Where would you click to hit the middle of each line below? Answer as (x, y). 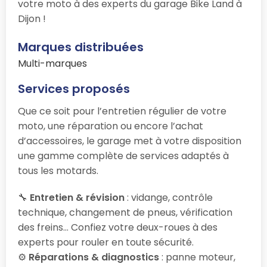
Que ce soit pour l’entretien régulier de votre (122, 111)
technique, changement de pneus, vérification (125, 212)
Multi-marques (52, 63)
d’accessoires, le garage (76, 141)
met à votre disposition (187, 141)
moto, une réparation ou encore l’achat (111, 126)
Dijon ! (32, 18)
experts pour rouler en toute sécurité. (106, 242)
